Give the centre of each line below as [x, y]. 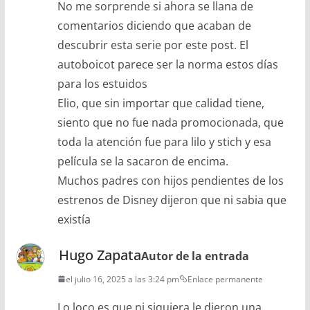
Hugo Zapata [100, 255]
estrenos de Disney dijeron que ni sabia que [172, 200]
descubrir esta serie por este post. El [153, 45]
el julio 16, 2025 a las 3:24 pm [122, 279]
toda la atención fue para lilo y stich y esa [164, 142]
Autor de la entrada [195, 256]
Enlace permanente [225, 279]
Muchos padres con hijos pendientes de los [170, 180]
